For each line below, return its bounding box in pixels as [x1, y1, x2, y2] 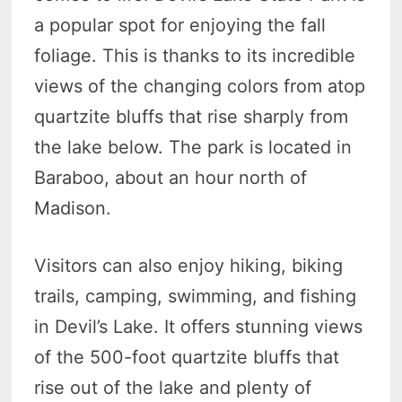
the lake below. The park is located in [34, 136, 353, 159]
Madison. [34, 197, 118, 220]
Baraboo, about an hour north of [34, 167, 308, 189]
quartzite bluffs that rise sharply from [34, 106, 349, 128]
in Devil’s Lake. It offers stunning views [34, 316, 363, 338]
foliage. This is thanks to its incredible [34, 45, 356, 67]
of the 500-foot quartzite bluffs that [34, 346, 340, 369]
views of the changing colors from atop [34, 75, 366, 98]
